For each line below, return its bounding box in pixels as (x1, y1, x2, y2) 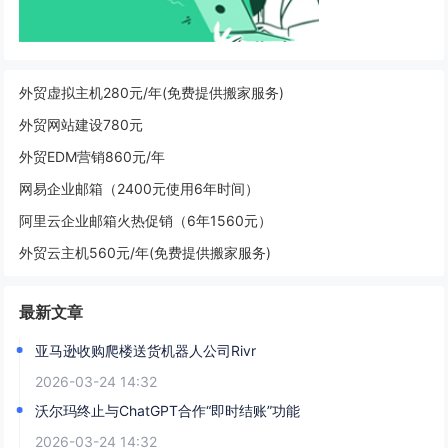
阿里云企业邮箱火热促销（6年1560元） (19, 211, 273, 229)
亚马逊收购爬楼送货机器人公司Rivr (35, 341, 257, 359)
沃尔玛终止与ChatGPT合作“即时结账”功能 (35, 401, 301, 419)
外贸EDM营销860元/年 (19, 147, 166, 165)
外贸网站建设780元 (19, 115, 144, 133)
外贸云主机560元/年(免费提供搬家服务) (19, 243, 272, 261)
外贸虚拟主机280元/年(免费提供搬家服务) (19, 83, 285, 101)
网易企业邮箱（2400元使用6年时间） (19, 179, 260, 197)
